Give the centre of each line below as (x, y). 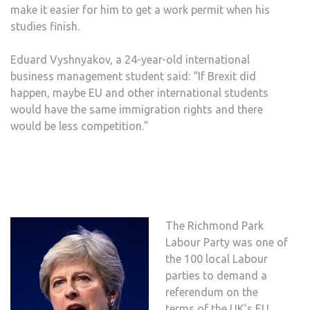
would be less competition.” (80, 126)
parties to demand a (216, 275)
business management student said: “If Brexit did (133, 76)
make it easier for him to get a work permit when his (140, 9)
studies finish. (45, 26)
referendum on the (212, 292)
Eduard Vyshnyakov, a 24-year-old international (130, 59)
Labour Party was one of (227, 242)
